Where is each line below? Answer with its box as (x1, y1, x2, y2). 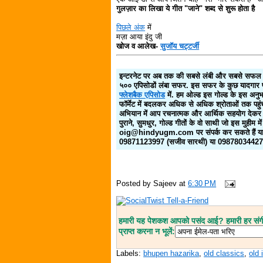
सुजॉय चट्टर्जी (160, 41, 200, 50)
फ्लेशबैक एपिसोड (119, 90, 166, 100)
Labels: (116, 248, 144, 258)
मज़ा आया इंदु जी (116, 32, 163, 41)
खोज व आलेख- (116, 41, 161, 50)
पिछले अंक (116, 22, 146, 32)
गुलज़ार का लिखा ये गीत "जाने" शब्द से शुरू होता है (116, 4, 255, 13)
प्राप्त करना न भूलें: (119, 226, 176, 236)
